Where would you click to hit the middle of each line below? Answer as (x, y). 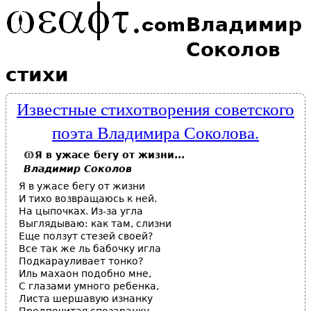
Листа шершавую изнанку (86, 299)
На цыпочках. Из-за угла (81, 211)
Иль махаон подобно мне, (85, 274)
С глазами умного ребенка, (89, 286)
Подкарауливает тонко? (81, 261)
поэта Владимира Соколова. (155, 132)
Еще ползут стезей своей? (86, 236)
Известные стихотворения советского (155, 108)
